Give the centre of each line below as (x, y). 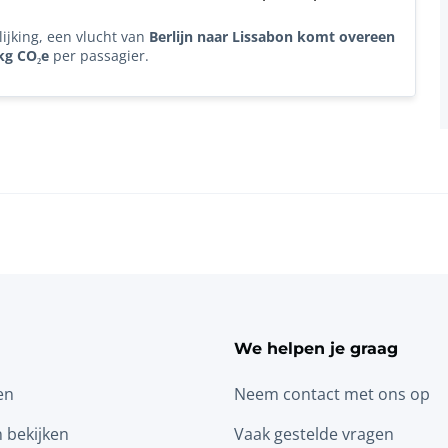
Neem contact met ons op (332, 394)
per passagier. (99, 56)
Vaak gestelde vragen (314, 434)
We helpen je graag (316, 348)
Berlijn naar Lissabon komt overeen (272, 37)
